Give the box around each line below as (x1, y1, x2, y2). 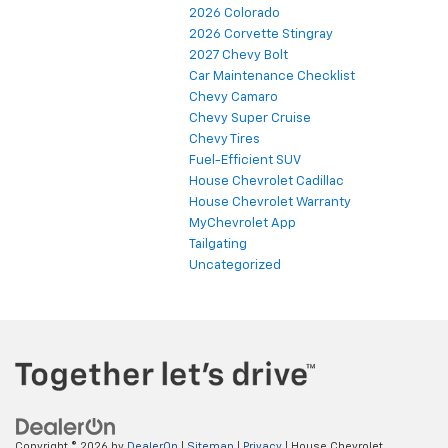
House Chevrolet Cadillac (189, 174, 344, 188)
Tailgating (189, 237, 247, 251)
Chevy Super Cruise (189, 111, 311, 125)
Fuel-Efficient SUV (189, 153, 301, 167)
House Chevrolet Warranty (189, 195, 351, 209)
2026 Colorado (189, 6, 280, 20)
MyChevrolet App (189, 216, 296, 230)
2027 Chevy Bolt (189, 48, 288, 62)
